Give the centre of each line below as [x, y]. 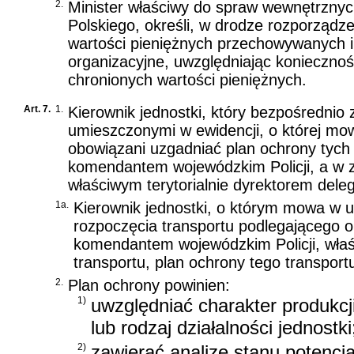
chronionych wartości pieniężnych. [187, 79]
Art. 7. [37, 109]
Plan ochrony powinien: [149, 285]
